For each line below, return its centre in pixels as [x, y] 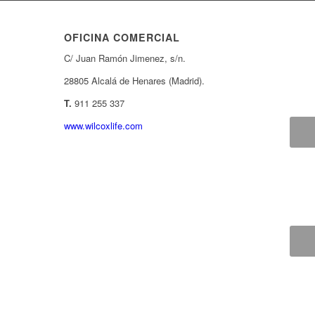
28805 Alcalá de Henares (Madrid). [134, 81]
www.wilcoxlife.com [103, 126]
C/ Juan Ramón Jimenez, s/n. [124, 58]
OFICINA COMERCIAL [122, 38]
